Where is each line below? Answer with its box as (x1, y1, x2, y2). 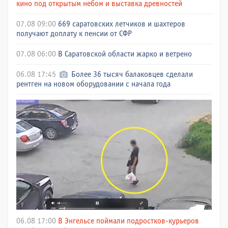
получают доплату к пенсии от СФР (16, 30, 132, 38)
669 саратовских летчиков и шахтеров (58, 20, 185, 28)
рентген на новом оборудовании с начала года (16, 80, 170, 88)
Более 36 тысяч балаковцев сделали (71, 70, 193, 78)
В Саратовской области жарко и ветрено (58, 50, 192, 58)
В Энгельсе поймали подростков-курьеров (58, 217, 199, 225)
